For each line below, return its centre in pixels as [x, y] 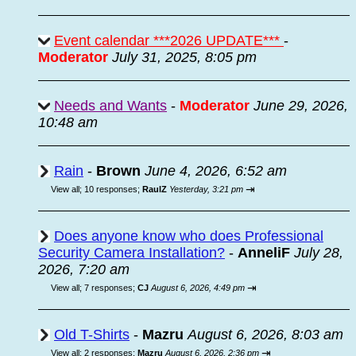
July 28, [319, 253]
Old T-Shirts [92, 335]
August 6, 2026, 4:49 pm [198, 288]
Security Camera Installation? [132, 253]
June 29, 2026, [301, 106]
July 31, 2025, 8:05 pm [184, 57]
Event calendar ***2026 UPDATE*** [169, 41]
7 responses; [111, 288]
